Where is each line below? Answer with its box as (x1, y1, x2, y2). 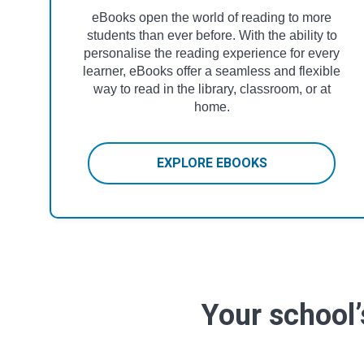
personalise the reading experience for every (84, 45, 340, 60)
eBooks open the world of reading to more (92, 10, 332, 24)
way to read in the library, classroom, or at (93, 81, 331, 96)
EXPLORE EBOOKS (156, 154, 267, 171)
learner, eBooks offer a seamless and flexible (83, 63, 341, 78)
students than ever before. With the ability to (86, 28, 337, 42)
